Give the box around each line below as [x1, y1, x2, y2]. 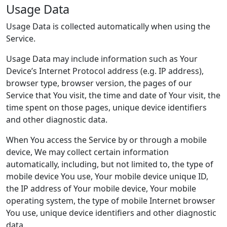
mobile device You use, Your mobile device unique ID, [6, 171, 208, 182]
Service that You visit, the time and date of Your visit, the [6, 90, 220, 101]
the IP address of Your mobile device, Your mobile [6, 183, 196, 194]
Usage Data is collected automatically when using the [6, 21, 210, 32]
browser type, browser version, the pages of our [6, 78, 192, 89]
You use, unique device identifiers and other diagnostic [6, 207, 216, 218]
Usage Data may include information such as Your [6, 53, 198, 64]
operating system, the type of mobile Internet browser [6, 195, 215, 206]
